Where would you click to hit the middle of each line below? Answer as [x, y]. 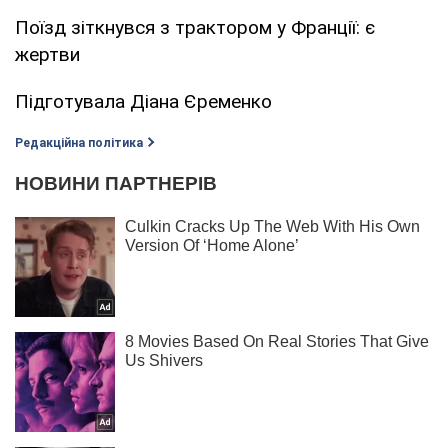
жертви [47, 54]
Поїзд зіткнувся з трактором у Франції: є [195, 27]
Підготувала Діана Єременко [143, 101]
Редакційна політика [79, 142]
